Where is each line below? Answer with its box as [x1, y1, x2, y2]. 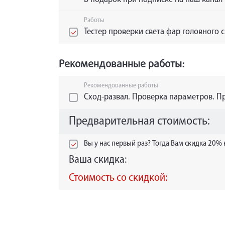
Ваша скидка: [69, 154, 127, 166]
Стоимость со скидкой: [69, 172, 167, 184]
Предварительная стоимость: [69, 116, 210, 128]
